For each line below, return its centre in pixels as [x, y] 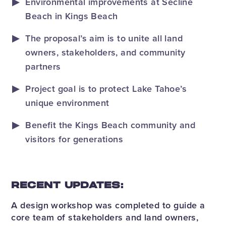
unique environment [67, 102]
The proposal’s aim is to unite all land [104, 38]
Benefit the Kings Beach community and [110, 125]
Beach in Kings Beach [72, 16]
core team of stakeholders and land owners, [105, 217]
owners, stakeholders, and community [105, 52]
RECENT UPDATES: [67, 185]
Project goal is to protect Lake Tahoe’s [106, 88]
